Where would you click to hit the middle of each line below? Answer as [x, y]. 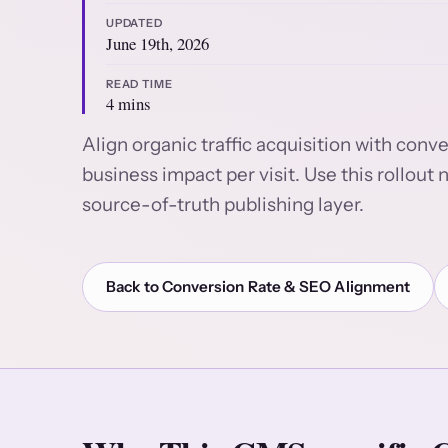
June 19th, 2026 [157, 43]
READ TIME [139, 83]
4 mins [128, 104]
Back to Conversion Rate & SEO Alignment [258, 286]
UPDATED [134, 22]
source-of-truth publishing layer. [223, 205]
